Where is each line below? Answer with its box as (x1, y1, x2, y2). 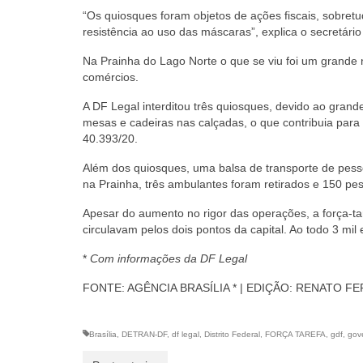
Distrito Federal (204, 329, 260, 339)
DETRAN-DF (122, 329, 167, 339)
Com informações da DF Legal (90, 251, 247, 265)
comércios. (83, 70, 139, 83)
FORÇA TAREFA (265, 329, 326, 339)
